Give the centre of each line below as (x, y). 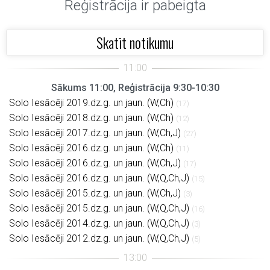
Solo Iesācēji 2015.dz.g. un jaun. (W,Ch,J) (95, 193)
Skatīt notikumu (135, 42)
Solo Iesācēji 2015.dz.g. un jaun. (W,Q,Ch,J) (99, 208)
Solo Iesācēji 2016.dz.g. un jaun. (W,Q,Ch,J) (99, 178)
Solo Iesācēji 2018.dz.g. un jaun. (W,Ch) (91, 118)
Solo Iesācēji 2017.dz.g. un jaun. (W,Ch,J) (95, 133)
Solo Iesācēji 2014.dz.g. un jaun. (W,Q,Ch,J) (99, 223)
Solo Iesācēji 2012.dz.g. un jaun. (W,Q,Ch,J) (99, 238)
